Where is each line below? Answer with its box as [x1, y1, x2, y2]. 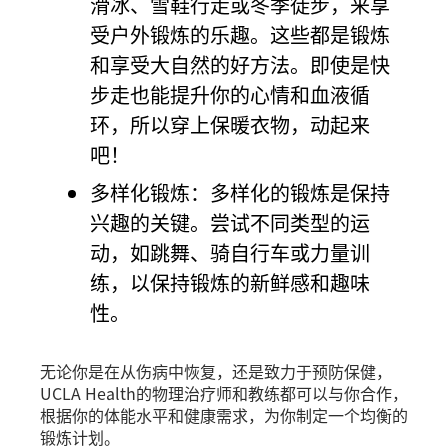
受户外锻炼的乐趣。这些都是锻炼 [90, 19, 390, 49]
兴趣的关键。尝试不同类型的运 [90, 207, 370, 237]
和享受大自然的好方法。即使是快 [90, 49, 390, 79]
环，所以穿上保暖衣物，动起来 [90, 109, 370, 139]
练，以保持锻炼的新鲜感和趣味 [90, 267, 370, 297]
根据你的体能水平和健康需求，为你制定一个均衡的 [40, 402, 408, 427]
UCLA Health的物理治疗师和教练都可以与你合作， [40, 380, 408, 405]
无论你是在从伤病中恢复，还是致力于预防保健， [40, 358, 392, 383]
